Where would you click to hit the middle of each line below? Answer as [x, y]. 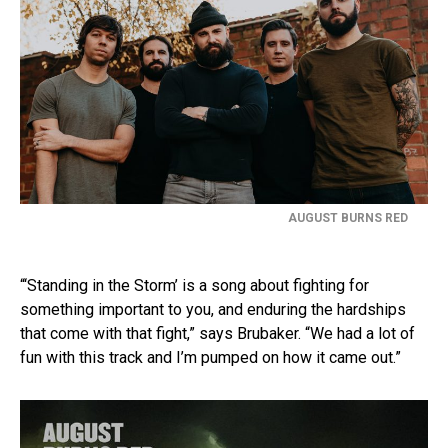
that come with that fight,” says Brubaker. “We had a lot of [217, 334]
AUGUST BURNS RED [348, 218]
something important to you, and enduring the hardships [213, 310]
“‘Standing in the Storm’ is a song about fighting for [194, 286]
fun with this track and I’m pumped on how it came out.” [210, 358]
